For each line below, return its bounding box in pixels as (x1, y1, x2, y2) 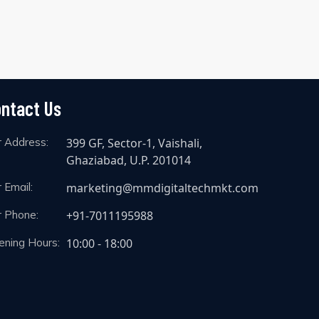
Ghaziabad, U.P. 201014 (66, 152, 191, 168)
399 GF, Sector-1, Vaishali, (66, 135, 202, 151)
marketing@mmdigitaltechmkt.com (66, 179, 258, 196)
